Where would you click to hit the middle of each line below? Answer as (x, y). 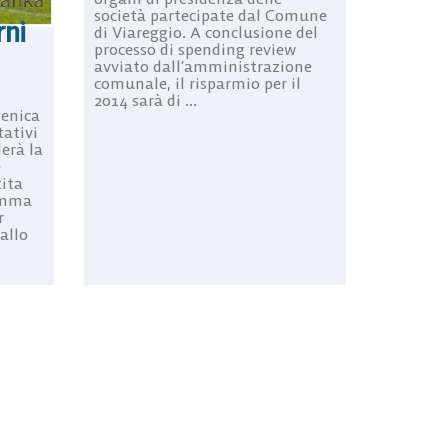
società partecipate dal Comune (210, 15)
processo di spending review (194, 49)
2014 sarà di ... (145, 100)
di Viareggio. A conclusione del (205, 32)
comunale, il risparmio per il (197, 83)
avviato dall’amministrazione (202, 66)
